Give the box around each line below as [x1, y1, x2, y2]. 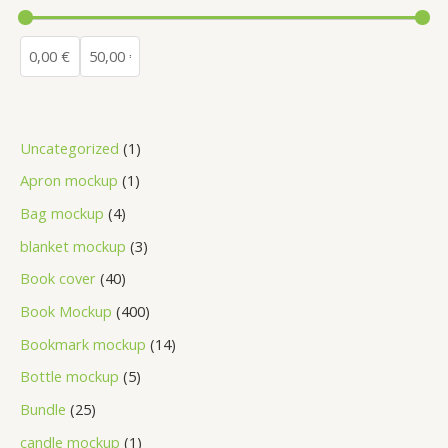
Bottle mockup [20, 366, 119, 387]
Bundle [20, 398, 66, 419]
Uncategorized [20, 137, 119, 158]
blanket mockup [20, 235, 126, 256]
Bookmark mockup [20, 333, 146, 354]
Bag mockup [20, 203, 104, 224]
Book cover [20, 268, 96, 289]
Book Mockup [20, 301, 112, 322]
